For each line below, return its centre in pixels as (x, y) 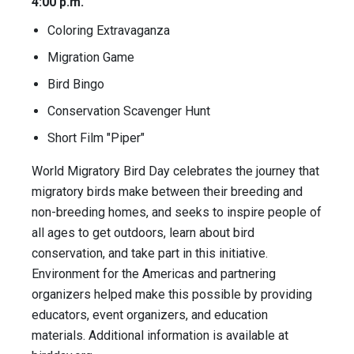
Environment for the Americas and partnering (154, 274)
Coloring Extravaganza (109, 31)
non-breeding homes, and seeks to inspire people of (177, 213)
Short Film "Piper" (96, 138)
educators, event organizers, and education (150, 315)
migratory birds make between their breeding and (167, 192)
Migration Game (91, 58)
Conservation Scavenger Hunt (129, 111)
